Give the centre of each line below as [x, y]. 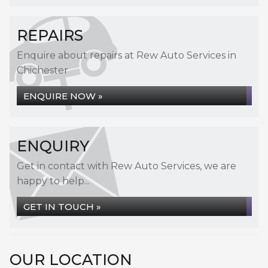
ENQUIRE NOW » [63, 96]
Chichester [42, 70]
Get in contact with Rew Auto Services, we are [127, 166]
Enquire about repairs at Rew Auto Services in [127, 55]
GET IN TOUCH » [62, 207]
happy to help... [53, 181]
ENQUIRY [53, 146]
